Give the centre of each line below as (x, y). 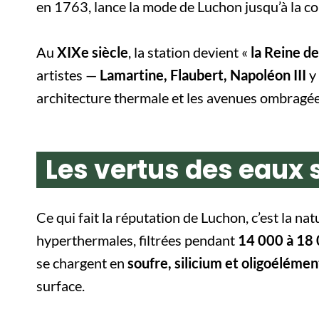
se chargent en (82, 262)
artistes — (68, 74)
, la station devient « (189, 52)
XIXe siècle (93, 52)
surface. (61, 285)
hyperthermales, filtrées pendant (137, 240)
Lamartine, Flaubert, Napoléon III (203, 74)
